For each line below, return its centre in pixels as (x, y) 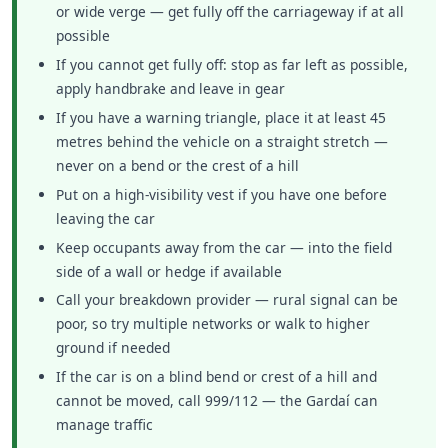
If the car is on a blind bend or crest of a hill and (217, 377)
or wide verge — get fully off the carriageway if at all (230, 12)
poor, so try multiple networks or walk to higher (213, 324)
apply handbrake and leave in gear (171, 89)
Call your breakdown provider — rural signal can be (227, 300)
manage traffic (105, 425)
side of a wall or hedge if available (169, 271)
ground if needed (113, 348)
